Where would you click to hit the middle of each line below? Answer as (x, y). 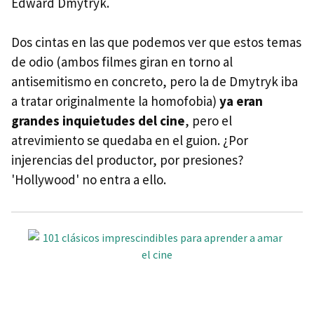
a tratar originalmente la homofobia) (115, 101)
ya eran (241, 101)
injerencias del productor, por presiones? (128, 159)
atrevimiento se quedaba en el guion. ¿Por (130, 140)
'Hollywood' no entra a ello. (89, 179)
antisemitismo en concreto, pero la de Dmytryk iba (155, 81)
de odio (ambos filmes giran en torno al (122, 61)
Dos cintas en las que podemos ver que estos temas (156, 42)
